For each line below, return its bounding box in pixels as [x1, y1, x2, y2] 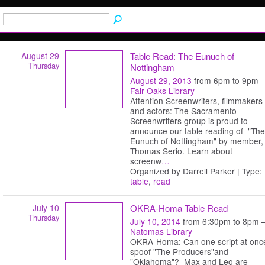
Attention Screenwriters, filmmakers [130, 94, 263, 106]
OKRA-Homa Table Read [130, 201, 228, 214]
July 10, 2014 [130, 215, 180, 227]
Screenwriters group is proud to [130, 114, 248, 127]
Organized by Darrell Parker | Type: [130, 164, 262, 177]
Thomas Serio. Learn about [130, 144, 232, 157]
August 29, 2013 [130, 74, 192, 86]
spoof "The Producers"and [130, 245, 228, 257]
